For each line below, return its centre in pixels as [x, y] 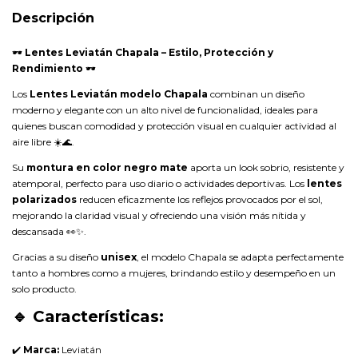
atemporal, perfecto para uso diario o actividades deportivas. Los [159, 183]
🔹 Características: [88, 316]
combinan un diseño [256, 94]
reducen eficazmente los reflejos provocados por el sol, [200, 199]
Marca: [41, 350]
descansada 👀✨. [49, 231]
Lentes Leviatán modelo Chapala [119, 94]
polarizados [44, 199]
